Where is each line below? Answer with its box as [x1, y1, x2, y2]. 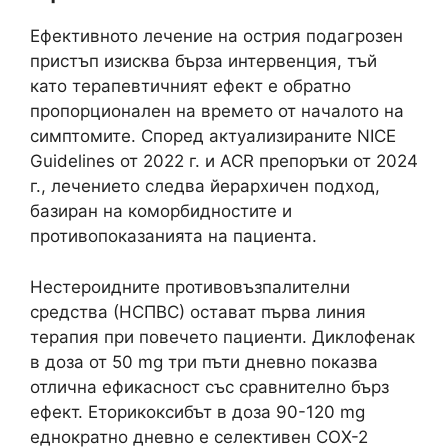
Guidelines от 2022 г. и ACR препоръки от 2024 [30, 151, 418, 171]
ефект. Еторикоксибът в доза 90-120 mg [30, 401, 365, 422]
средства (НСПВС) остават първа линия [30, 301, 366, 322]
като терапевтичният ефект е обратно [30, 76, 351, 96]
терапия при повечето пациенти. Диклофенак [30, 326, 415, 347]
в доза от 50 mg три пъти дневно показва [30, 351, 378, 372]
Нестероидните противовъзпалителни [30, 276, 350, 297]
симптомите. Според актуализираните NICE [30, 126, 396, 146]
